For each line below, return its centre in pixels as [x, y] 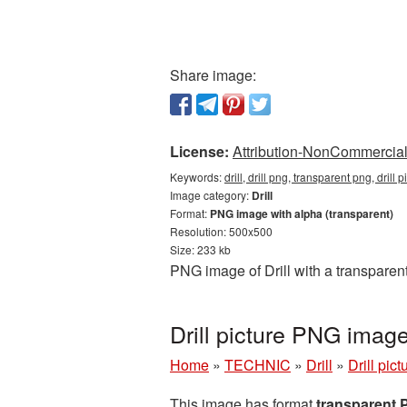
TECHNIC [258, 365]
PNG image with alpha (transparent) [302, 213]
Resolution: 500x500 [221, 231]
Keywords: [197, 177]
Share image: [213, 75]
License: [199, 151]
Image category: [211, 195]
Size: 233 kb [200, 249]
